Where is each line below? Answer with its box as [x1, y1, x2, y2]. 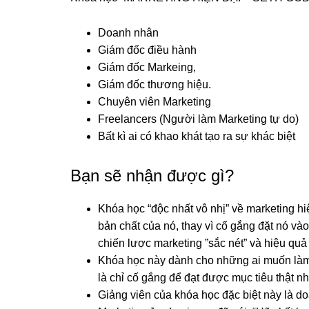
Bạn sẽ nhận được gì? [70, 166, 234, 185]
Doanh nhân [98, 26, 159, 39]
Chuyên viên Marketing [98, 95, 211, 108]
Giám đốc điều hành [98, 43, 197, 56]
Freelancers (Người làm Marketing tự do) [98, 112, 299, 125]
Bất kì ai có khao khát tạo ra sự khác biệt [98, 130, 295, 142]
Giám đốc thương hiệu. [98, 78, 214, 90]
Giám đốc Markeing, [98, 61, 196, 73]
